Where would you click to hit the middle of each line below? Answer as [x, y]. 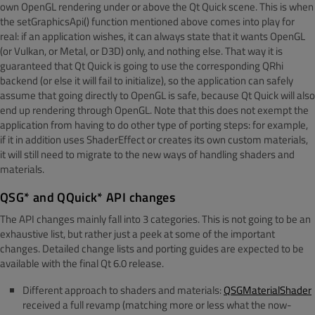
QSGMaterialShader [268, 290]
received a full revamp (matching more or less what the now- [157, 305]
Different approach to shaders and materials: [123, 290]
